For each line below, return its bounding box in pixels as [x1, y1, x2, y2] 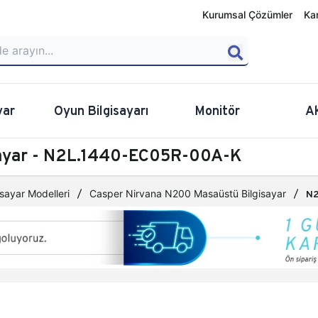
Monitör [194, 102, 240, 119]
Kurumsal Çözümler [202, 9, 292, 21]
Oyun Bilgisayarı [54, 102, 148, 119]
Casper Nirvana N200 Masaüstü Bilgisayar [89, 187, 286, 199]
